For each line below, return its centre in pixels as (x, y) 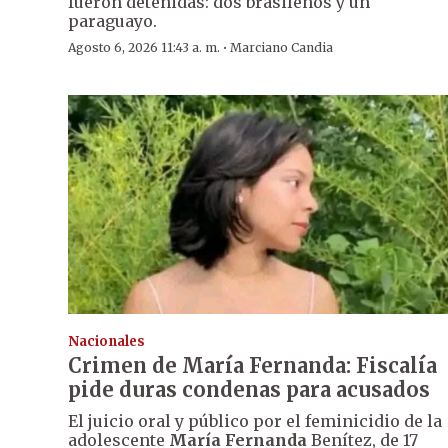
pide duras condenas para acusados (249, 389)
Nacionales (106, 341)
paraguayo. (112, 21)
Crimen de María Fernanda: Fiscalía (252, 365)
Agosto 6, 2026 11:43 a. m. (144, 48)
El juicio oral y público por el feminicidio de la (255, 420)
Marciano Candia (281, 48)
